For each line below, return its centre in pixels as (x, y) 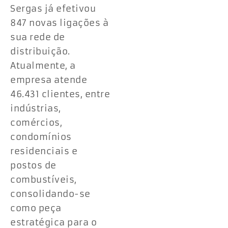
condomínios (41, 137)
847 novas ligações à (59, 23)
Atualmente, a (43, 66)
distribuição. (40, 52)
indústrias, (36, 109)
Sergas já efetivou (53, 9)
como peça (36, 208)
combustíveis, (44, 180)
